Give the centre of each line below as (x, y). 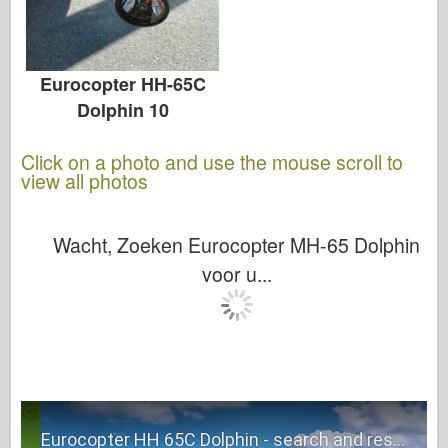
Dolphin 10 (122, 109)
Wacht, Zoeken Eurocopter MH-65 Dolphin (236, 244)
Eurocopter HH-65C (122, 83)
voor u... (236, 273)
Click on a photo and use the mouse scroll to (212, 161)
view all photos (84, 180)
